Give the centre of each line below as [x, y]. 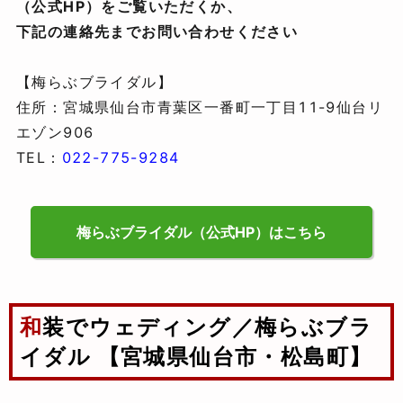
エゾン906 [55, 132]
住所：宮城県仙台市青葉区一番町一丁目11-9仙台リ [200, 107]
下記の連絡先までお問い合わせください [157, 31]
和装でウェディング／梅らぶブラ [31, 327]
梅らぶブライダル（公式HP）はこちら [201, 232]
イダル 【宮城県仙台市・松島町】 [196, 357]
